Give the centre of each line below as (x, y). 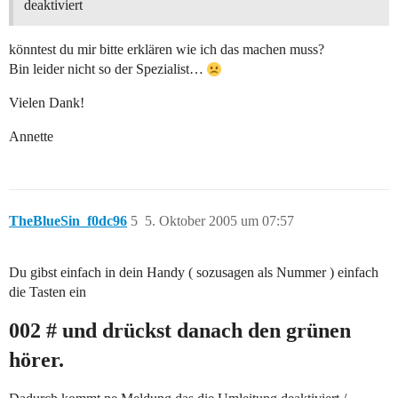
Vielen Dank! (47, 103)
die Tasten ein (48, 292)
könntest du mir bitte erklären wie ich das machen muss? (167, 50)
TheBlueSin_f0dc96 (68, 221)
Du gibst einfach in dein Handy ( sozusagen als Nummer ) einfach (194, 273)
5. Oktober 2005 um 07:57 (219, 221)
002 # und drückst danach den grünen (180, 331)
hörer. (36, 360)
